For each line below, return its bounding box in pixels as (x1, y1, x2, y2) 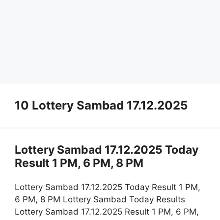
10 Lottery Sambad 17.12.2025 (15, 98, 188, 112)
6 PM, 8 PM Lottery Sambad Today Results (15, 194, 185, 205)
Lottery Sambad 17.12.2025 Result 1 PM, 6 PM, (15, 207, 199, 217)
